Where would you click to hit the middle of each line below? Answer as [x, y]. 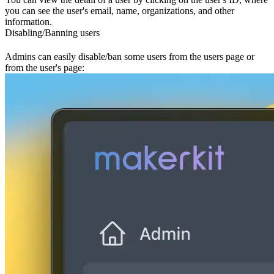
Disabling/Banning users [52, 32]
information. [28, 21]
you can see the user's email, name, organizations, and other [120, 10]
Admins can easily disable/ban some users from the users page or [130, 56]
